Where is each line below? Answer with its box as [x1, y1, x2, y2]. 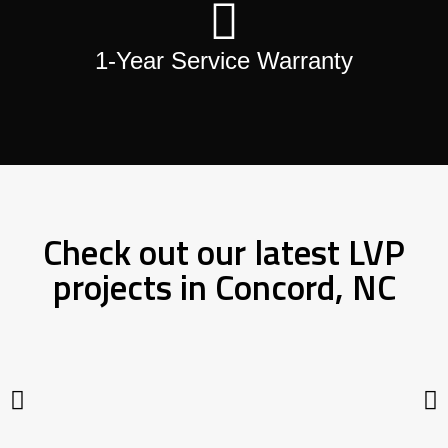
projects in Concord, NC [52, 260, 396, 315]
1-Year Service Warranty [95, 47, 353, 75]
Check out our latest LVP [43, 225, 405, 280]
